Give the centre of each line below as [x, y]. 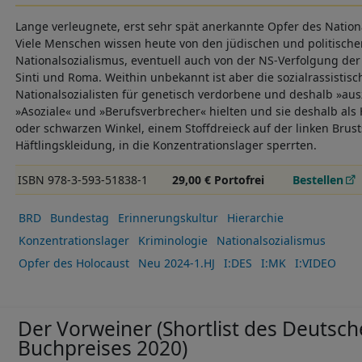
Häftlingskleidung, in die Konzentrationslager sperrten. [166, 145]
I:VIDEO [315, 263]
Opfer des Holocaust [74, 263]
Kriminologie [173, 240]
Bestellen [318, 180]
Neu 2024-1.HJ [176, 263]
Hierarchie [255, 217]
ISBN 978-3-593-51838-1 [82, 180]
